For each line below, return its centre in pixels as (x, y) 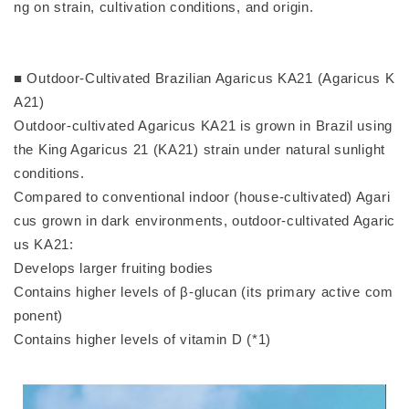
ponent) (38, 315)
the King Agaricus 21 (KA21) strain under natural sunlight (199, 149)
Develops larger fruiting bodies (114, 267)
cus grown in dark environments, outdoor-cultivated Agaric (204, 220)
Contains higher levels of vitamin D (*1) (142, 339)
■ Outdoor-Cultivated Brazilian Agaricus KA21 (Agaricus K (204, 78)
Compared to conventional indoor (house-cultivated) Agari (202, 196)
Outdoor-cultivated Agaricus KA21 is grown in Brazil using (203, 125)
